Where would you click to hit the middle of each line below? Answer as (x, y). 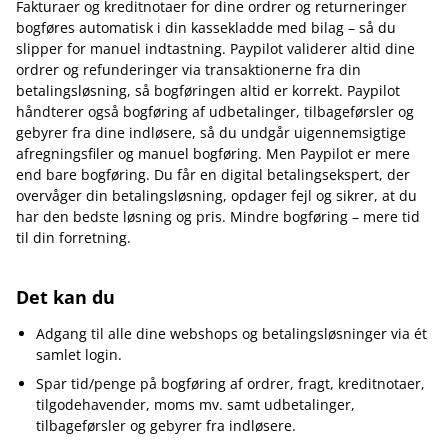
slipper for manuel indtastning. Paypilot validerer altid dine (215, 48)
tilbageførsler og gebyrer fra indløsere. (166, 425)
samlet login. (79, 354)
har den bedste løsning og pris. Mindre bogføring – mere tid (218, 216)
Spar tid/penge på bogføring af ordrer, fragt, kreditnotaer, (230, 383)
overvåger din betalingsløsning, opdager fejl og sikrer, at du (216, 195)
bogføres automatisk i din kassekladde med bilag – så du (206, 27)
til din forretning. (73, 237)
